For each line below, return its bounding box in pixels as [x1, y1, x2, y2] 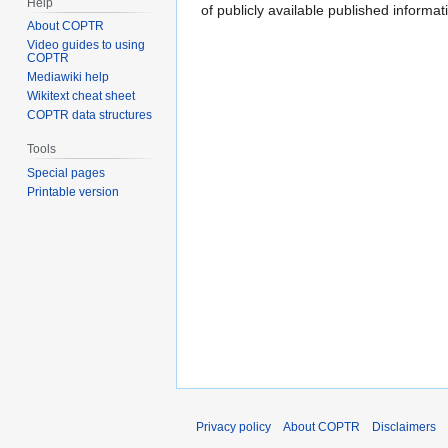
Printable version [27, 185, 120, 200]
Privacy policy [196, 420, 271, 435]
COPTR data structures [27, 108, 153, 123]
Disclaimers [372, 420, 436, 435]
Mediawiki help [27, 70, 110, 85]
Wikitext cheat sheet [27, 89, 136, 104]
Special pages [27, 166, 106, 181]
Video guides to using [27, 38, 146, 53]
